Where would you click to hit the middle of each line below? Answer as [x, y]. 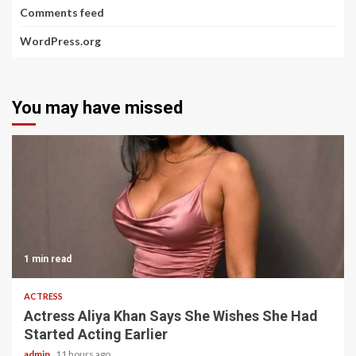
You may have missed [97, 107]
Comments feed [62, 12]
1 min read [48, 259]
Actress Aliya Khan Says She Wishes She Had [171, 315]
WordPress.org [60, 41]
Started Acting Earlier [96, 334]
